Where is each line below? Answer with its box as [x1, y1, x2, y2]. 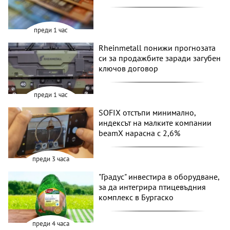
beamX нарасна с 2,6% [99, 127, 181, 138]
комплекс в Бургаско [99, 192, 174, 203]
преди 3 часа [32, 155, 70, 164]
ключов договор [99, 63, 159, 73]
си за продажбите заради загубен [99, 52, 221, 63]
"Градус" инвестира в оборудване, [99, 171, 220, 182]
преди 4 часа [32, 219, 70, 228]
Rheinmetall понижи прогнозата [99, 42, 216, 53]
